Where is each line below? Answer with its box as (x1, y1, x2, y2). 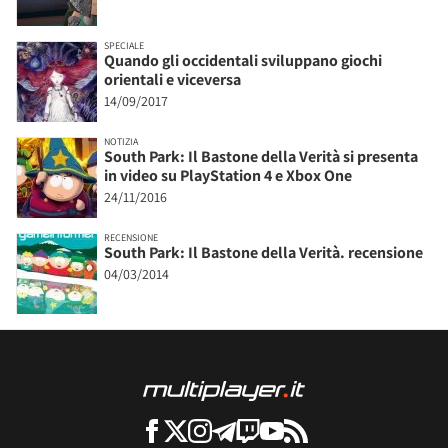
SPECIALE (104, 38, 144, 52)
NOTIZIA (104, 134, 138, 148)
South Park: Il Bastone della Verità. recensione (104, 241, 423, 263)
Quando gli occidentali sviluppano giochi (104, 49, 382, 71)
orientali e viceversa (104, 68, 241, 90)
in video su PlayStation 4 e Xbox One (104, 164, 352, 186)
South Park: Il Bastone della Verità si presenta (104, 145, 418, 167)
